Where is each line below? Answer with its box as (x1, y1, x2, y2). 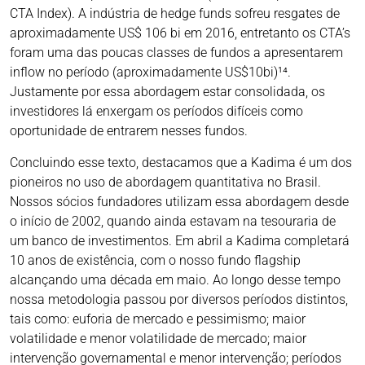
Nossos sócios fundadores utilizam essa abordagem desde (10, 194, 349, 210)
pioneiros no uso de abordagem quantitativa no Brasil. (10, 174, 321, 191)
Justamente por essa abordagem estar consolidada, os (10, 84, 325, 100)
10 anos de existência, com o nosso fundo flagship (10, 253, 301, 269)
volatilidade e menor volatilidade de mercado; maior (10, 331, 306, 347)
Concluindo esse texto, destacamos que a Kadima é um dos (10, 155, 352, 171)
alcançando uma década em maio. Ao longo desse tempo (10, 272, 341, 288)
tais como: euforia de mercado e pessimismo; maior (10, 311, 306, 328)
